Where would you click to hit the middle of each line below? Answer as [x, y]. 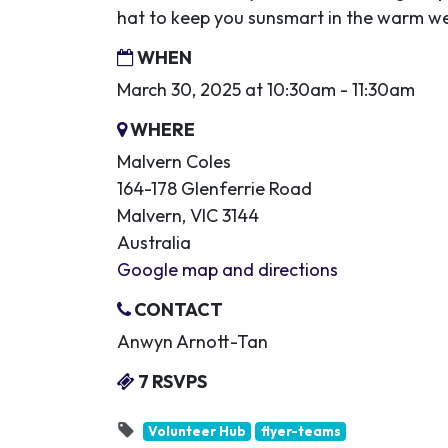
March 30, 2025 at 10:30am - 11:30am [266, 89]
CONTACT [177, 309]
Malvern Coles [174, 161]
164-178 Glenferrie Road [214, 188]
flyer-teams [300, 431]
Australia [154, 242]
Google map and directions [227, 269]
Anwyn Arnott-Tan [192, 341]
